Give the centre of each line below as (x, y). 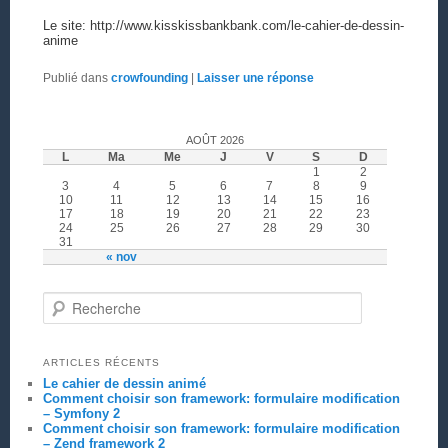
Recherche (72, 298)
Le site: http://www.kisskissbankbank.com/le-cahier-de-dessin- (223, 25)
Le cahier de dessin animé (124, 384)
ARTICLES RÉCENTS (101, 363)
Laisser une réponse (255, 78)
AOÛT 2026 (214, 140)
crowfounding (149, 78)
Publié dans (75, 78)
